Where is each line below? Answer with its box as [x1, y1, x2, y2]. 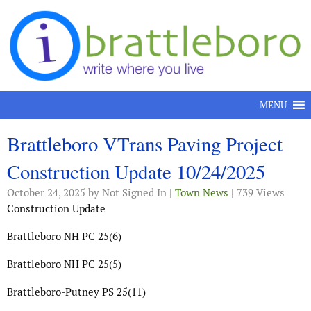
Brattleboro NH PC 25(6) [7, 230, 121, 244]
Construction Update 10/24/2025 [7, 158, 265, 185]
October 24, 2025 [7, 186, 85, 200]
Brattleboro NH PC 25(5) [7, 258, 121, 271]
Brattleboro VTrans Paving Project [7, 131, 283, 158]
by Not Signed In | [85, 186, 175, 200]
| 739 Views [228, 186, 285, 200]
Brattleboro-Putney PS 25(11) [7, 285, 146, 299]
